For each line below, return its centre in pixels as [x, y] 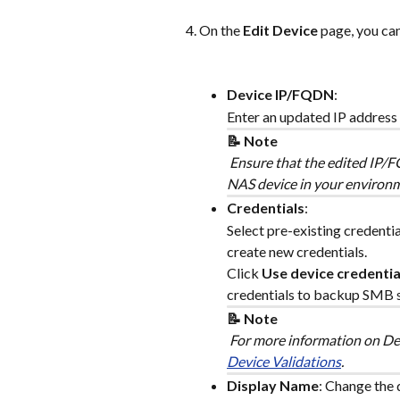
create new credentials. [297, 251]
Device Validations [284, 361]
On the [221, 30]
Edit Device [280, 30]
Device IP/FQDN [280, 95]
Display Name [273, 385]
